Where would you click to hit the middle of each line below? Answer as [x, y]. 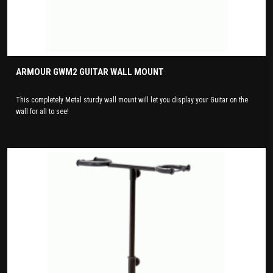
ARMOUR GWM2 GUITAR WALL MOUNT [90, 72]
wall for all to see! [43, 111]
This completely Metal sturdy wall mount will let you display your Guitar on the [132, 100]
